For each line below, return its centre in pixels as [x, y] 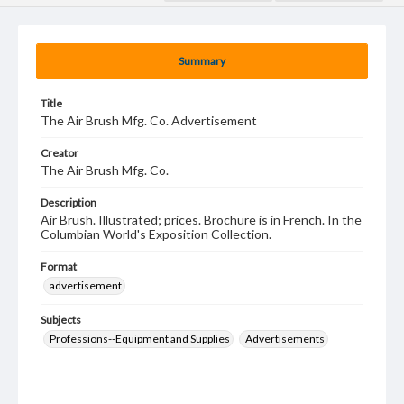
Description [69, 202]
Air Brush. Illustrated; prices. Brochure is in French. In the [201, 220]
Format [59, 266]
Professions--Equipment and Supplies [140, 339]
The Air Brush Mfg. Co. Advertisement [149, 120]
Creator [60, 153]
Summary [202, 61]
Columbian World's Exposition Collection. [156, 234]
